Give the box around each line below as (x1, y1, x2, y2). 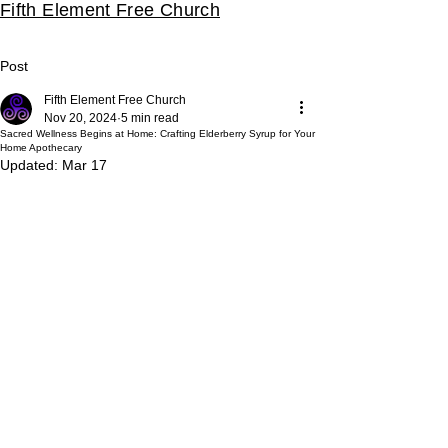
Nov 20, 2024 (44, 111, 117, 125)
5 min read (121, 111, 179, 125)
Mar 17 (62, 157, 107, 173)
